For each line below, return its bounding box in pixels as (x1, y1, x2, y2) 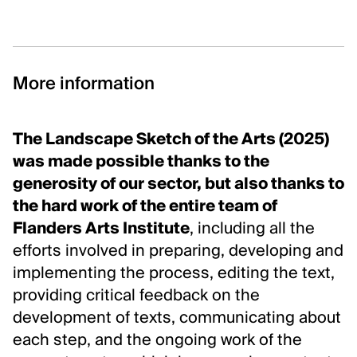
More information (13, 76, 155, 94)
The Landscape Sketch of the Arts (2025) (13, 132, 329, 149)
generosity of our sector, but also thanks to (13, 177, 344, 194)
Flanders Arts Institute (13, 222, 190, 238)
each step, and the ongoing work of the (13, 333, 302, 350)
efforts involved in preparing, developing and (13, 244, 343, 261)
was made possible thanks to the (13, 155, 269, 171)
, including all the (190, 222, 315, 238)
